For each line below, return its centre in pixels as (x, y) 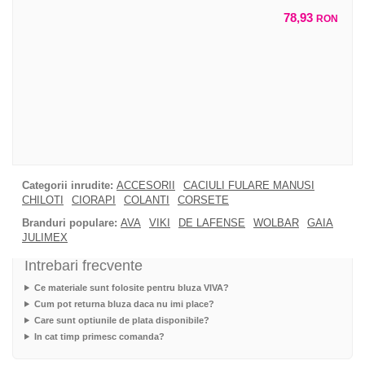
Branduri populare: (70, 222)
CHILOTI (43, 200)
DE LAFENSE (212, 222)
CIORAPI (94, 200)
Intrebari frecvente (84, 265)
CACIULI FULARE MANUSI (249, 185)
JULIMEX (45, 237)
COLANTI (147, 200)
